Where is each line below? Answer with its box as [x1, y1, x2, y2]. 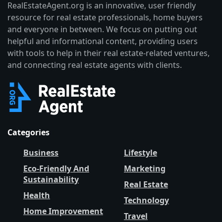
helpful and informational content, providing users [7, 35, 198, 47]
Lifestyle [124, 147, 157, 158]
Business [23, 147, 58, 158]
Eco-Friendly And [23, 163, 89, 174]
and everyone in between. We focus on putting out [7, 23, 197, 35]
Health [23, 189, 50, 201]
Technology [124, 194, 169, 206]
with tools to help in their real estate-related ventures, [7, 47, 210, 58]
